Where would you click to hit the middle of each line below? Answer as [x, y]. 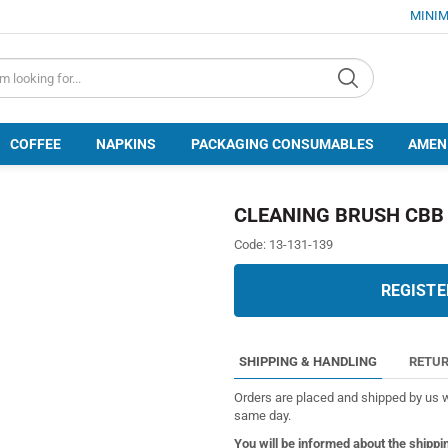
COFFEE [36, 143]
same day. [262, 415]
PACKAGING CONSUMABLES [282, 143]
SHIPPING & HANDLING [308, 362]
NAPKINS [125, 143]
